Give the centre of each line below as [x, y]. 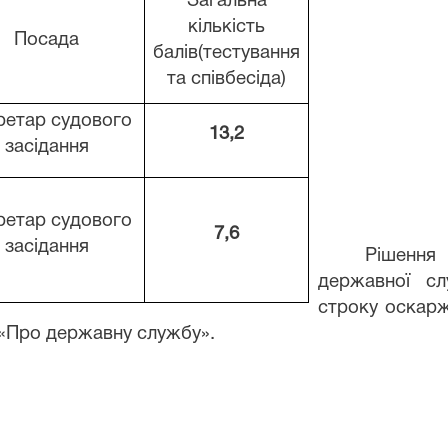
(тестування [249, 53]
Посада [46, 40]
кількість [226, 27]
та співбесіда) [226, 79]
